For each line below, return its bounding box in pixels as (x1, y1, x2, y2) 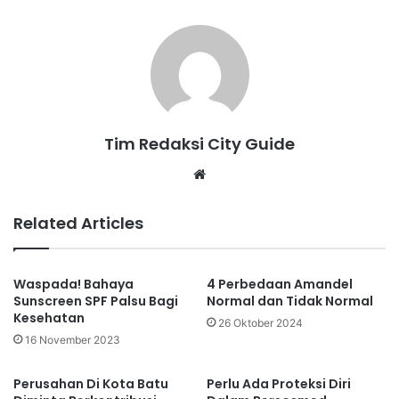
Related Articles (13, 211, 143, 234)
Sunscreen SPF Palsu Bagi (13, 291, 178, 310)
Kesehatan (13, 308, 85, 327)
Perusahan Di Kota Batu (13, 374, 168, 393)
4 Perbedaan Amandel (207, 274, 353, 293)
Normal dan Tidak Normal (207, 291, 373, 310)
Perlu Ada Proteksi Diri (207, 374, 351, 393)
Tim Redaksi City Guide (104, 132, 295, 155)
